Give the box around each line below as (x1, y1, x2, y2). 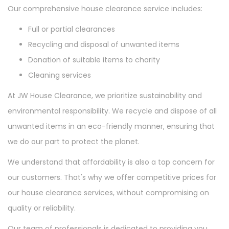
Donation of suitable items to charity (28, 55, 160, 65)
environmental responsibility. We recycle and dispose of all (8, 106, 217, 116)
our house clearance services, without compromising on (8, 188, 209, 198)
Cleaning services (28, 70, 91, 80)
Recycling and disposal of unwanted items (28, 39, 179, 50)
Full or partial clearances (28, 24, 115, 34)
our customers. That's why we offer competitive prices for (8, 172, 216, 182)
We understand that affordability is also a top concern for (8, 157, 215, 167)
